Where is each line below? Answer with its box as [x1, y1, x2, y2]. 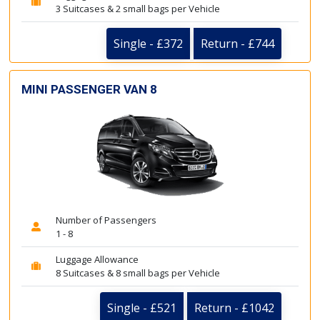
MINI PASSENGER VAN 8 [21, 81, 157, 96]
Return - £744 [201, 35, 274, 51]
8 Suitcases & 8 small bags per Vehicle [56, 266, 220, 279]
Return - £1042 [194, 300, 274, 316]
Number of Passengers [56, 214, 156, 226]
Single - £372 [114, 35, 183, 51]
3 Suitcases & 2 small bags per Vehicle [56, 1, 220, 15]
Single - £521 [107, 300, 176, 316]
